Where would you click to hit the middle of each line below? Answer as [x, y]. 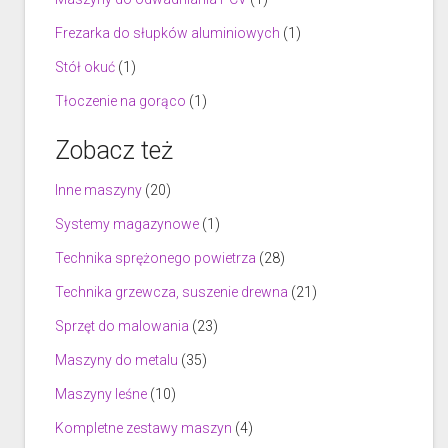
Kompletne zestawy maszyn [143, 427]
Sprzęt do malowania [122, 325]
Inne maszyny [98, 189]
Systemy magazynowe [127, 223]
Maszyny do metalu [116, 359]
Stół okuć [85, 66]
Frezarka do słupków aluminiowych [167, 32]
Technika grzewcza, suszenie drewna [171, 291]
